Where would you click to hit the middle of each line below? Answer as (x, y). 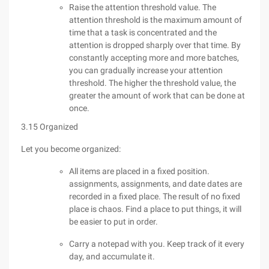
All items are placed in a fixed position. (139, 171)
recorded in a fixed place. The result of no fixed (155, 196)
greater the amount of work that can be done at (157, 95)
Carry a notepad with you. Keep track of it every (157, 244)
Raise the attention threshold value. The (143, 7)
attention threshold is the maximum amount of (156, 20)
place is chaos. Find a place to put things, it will (155, 209)
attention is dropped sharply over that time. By (155, 45)
